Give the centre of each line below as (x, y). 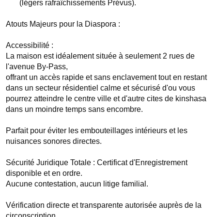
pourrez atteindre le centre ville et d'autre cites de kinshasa (106, 99)
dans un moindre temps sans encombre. (74, 109)
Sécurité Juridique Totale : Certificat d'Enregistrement (97, 163)
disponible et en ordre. (45, 173)
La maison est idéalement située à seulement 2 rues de (100, 56)
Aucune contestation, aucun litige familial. (78, 184)
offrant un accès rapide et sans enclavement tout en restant (106, 77)
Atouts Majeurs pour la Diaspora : (63, 24)
